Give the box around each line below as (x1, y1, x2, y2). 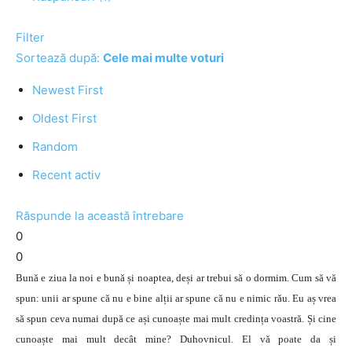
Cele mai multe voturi (103, 50, 224, 65)
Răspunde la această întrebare (16, 208, 184, 223)
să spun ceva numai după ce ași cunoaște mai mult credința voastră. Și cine (16, 313, 336, 324)
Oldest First (32, 111, 97, 126)
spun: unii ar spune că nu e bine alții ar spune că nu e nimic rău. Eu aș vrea (16, 292, 336, 304)
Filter (16, 30, 45, 45)
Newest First (32, 82, 103, 97)
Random (32, 139, 78, 154)
